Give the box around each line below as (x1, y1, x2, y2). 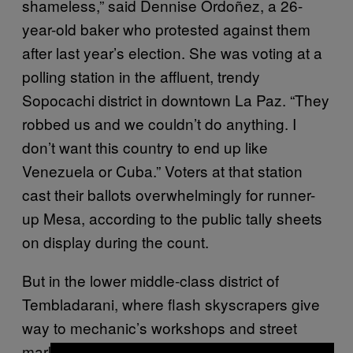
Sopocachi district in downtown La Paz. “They (22, 88, 329, 110)
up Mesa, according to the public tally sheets (22, 206, 322, 229)
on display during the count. (22, 230, 209, 252)
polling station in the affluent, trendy (22, 65, 260, 87)
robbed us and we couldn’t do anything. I (22, 112, 296, 134)
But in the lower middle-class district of (22, 269, 279, 291)
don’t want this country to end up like (22, 136, 268, 158)
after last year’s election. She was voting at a (22, 41, 322, 63)
